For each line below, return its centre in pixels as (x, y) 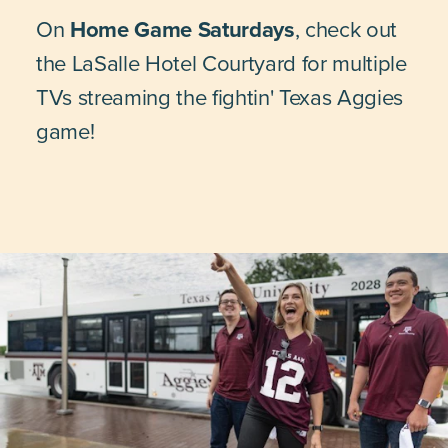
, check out (346, 29)
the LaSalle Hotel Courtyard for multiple (221, 63)
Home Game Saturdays (182, 29)
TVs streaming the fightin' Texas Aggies (220, 97)
